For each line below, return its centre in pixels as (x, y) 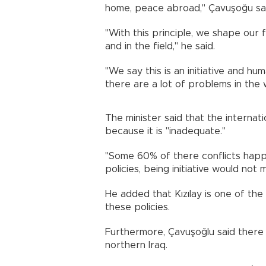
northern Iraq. (136, 245)
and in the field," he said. (160, 46)
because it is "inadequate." (165, 131)
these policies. (137, 207)
